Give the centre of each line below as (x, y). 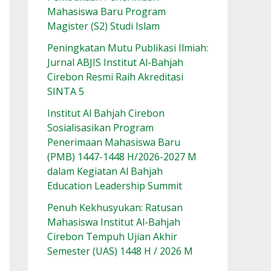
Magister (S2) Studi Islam (103, 26)
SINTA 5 (66, 92)
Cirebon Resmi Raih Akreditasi (115, 77)
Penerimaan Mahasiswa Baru (114, 142)
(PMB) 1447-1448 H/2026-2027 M (122, 157)
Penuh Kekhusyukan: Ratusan (115, 208)
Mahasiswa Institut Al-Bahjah (114, 222)
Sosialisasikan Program (100, 128)
